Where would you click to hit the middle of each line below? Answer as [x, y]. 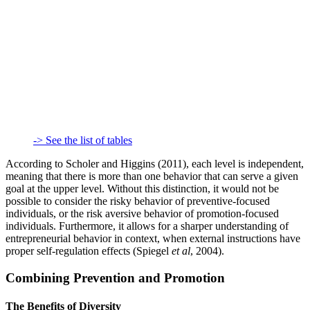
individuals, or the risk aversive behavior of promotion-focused [142, 214]
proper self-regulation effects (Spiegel [89, 251]
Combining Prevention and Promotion [115, 278]
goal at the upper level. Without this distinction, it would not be [142, 189]
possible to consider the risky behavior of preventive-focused [138, 201]
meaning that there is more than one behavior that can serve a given [152, 176]
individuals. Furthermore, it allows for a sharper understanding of [147, 226]
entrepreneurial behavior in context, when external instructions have [153, 239]
